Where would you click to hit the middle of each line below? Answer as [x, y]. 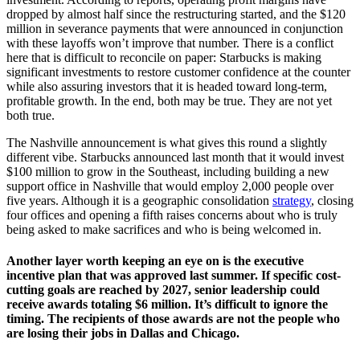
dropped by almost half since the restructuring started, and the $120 [176, 14]
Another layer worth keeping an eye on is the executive [155, 261]
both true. [31, 115]
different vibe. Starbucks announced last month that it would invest [175, 157]
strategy [292, 200]
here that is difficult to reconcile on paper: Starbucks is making [164, 57]
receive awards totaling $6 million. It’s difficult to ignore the [167, 305]
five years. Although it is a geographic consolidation [139, 200]
